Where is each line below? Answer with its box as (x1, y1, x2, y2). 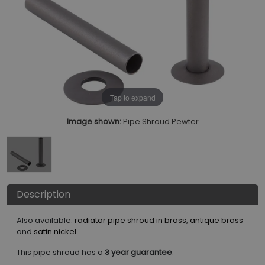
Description (17, 188, 70, 202)
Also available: (17, 215, 75, 227)
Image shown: (66, 116, 121, 128)
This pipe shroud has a (17, 247, 105, 258)
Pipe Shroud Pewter (122, 116, 199, 128)
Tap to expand (109, 92, 156, 102)
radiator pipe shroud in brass (75, 215, 186, 227)
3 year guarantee (105, 247, 172, 258)
